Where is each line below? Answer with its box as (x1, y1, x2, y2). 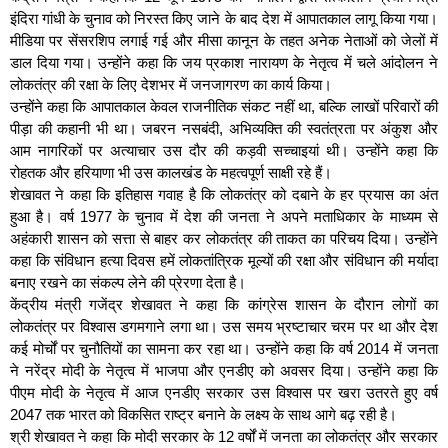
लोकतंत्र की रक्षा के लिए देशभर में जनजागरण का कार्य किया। (10, 76, 332, 94)
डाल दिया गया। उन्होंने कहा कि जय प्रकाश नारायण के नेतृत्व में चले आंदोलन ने (10, 54, 438, 72)
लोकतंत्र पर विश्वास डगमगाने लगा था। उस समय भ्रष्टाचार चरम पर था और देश (10, 318, 438, 336)
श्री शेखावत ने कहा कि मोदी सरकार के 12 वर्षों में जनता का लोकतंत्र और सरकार (10, 428, 438, 446)
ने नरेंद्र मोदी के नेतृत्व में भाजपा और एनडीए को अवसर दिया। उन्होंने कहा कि (10, 362, 438, 380)
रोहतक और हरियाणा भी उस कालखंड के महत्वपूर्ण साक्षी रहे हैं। (10, 164, 332, 182)
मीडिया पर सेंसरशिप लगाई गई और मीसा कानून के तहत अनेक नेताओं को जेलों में (10, 32, 438, 50)
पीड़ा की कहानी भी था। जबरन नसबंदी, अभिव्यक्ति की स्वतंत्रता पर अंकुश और (10, 120, 438, 138)
